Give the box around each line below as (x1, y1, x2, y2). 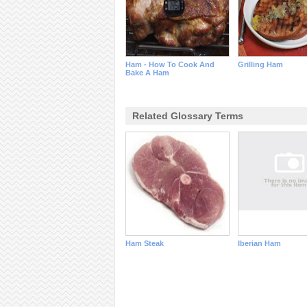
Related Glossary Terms (132, 110, 243, 121)
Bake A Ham (125, 69, 169, 77)
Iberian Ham (237, 239, 281, 247)
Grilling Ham (237, 60, 283, 69)
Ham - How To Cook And (125, 60, 214, 69)
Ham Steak (125, 239, 164, 247)
